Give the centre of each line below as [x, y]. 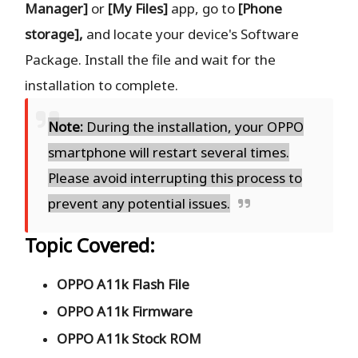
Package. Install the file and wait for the [151, 60]
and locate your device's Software [191, 34]
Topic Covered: [90, 245]
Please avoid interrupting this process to [175, 178]
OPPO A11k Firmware [125, 312]
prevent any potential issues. [139, 204]
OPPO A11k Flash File [123, 284]
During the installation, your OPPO [194, 127]
